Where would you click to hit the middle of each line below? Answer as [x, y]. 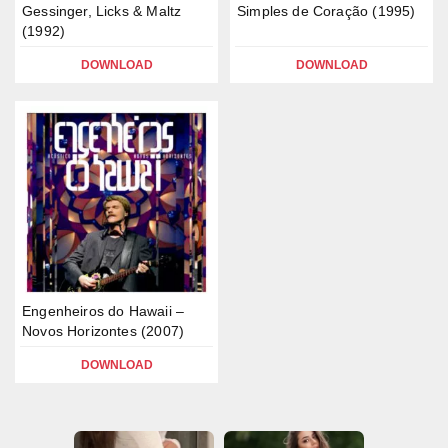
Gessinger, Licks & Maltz [102, 11]
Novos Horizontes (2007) [103, 331]
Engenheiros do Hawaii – [103, 311]
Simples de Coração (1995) [326, 11]
